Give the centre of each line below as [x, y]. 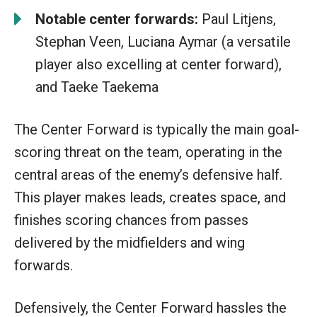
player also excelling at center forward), [158, 64]
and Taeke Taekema [97, 87]
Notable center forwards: [117, 19]
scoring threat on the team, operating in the [148, 152]
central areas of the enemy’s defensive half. [148, 174]
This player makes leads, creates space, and [150, 197]
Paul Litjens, [237, 19]
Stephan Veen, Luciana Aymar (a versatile [163, 41]
